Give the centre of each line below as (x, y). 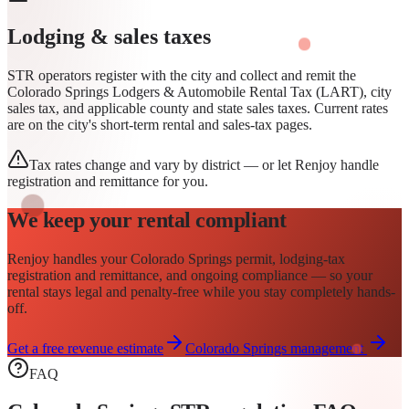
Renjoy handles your (69, 258)
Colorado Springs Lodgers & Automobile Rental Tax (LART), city (199, 91)
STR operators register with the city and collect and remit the (182, 75)
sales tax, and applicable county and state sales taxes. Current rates (198, 108)
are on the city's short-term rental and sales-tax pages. (160, 124)
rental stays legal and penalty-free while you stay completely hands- (201, 291)
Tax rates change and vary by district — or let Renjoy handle (204, 164)
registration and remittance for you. (108, 181)
